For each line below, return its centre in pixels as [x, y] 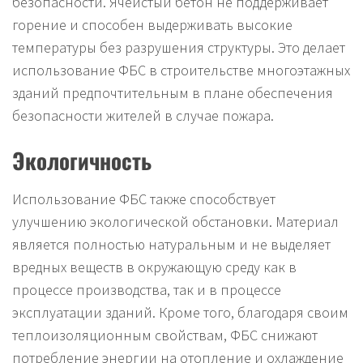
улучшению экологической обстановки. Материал [175, 222]
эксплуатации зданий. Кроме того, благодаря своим [180, 313]
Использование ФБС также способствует [144, 199]
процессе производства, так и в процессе [147, 290]
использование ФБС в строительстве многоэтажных [181, 70]
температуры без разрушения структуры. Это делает [179, 48]
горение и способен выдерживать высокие [152, 25]
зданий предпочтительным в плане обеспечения [173, 93]
